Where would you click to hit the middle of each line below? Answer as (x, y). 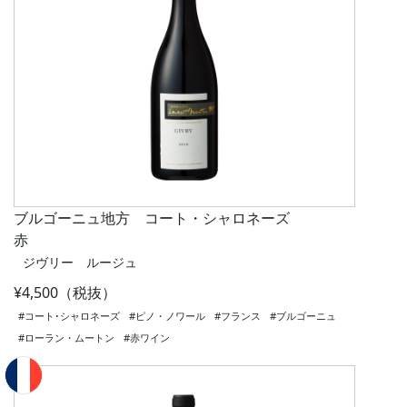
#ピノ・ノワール (167, 316)
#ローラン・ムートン (66, 338)
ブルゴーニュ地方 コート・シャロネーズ (152, 218)
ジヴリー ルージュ (80, 263)
